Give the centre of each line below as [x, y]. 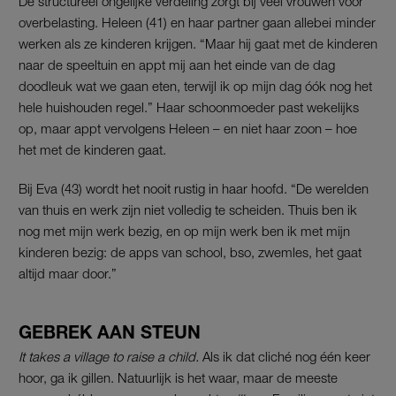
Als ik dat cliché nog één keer [285, 356]
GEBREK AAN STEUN [110, 331]
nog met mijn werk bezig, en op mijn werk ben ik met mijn [184, 230]
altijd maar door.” [68, 273]
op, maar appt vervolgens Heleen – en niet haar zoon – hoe [188, 128]
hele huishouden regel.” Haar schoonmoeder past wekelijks [189, 107]
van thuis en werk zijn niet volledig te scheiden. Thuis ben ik [188, 209]
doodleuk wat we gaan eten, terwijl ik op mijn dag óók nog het [195, 85]
